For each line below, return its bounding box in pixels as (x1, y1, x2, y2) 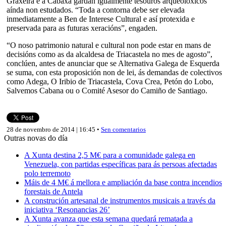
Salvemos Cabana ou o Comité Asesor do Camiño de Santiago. (7, 86, 207, 95)
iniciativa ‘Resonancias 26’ (24, 205, 110, 214)
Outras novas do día (4, 133, 68, 142)
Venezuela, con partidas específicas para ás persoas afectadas (24, 159, 217, 168)
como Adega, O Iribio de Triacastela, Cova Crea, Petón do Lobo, (7, 77, 213, 86)
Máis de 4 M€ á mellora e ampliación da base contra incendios (24, 178, 222, 187)
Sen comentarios (101, 125, 146, 133)
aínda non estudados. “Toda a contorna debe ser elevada (7, 5, 185, 14)
